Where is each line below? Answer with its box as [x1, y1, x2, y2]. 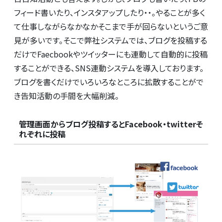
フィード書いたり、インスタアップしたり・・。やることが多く [14, 6, 205, 18]
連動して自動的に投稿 [131, 48, 208, 60]
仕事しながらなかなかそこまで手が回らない [21, 20, 172, 32]
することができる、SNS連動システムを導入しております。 [14, 61, 204, 74]
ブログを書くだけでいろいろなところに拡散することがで [14, 75, 204, 88]
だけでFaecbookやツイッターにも [14, 48, 131, 60]
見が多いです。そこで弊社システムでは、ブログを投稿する [14, 34, 207, 46]
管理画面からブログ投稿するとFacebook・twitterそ [18, 118, 203, 130]
